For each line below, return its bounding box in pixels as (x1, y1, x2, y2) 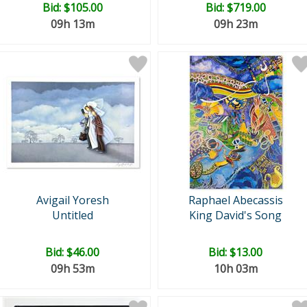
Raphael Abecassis (188, 193, 283, 208)
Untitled (51, 208, 93, 223)
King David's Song (189, 208, 282, 223)
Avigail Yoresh (36, 193, 109, 208)
